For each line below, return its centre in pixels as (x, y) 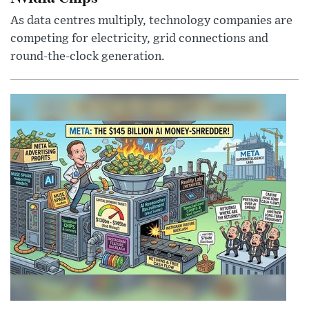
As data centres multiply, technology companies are (151, 21)
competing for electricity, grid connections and (139, 39)
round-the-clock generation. (88, 57)
